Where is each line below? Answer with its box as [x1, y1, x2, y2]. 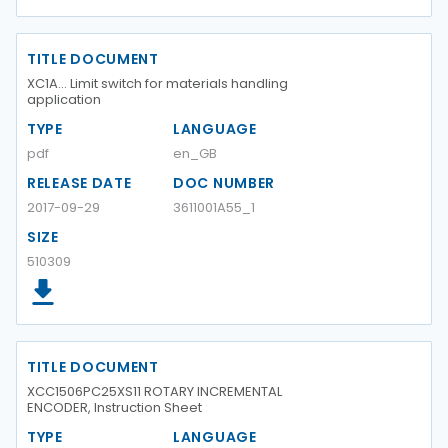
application [27, 90, 101, 109]
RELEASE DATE [27, 173, 132, 193]
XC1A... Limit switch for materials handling [27, 74, 288, 93]
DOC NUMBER [173, 173, 275, 193]
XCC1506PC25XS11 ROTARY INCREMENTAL [27, 382, 282, 401]
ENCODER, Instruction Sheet [27, 398, 202, 417]
